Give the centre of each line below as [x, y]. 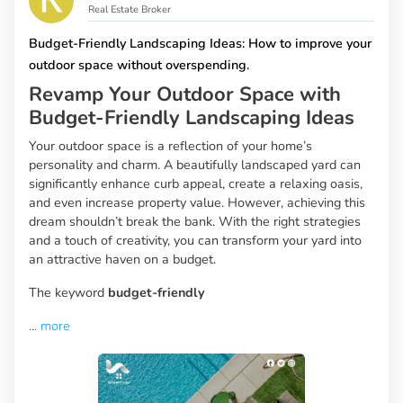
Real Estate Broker [130, 10]
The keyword [68, 293]
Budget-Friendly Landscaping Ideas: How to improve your [200, 44]
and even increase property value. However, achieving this [197, 203]
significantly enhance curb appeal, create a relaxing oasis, [196, 184]
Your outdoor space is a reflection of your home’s [170, 146]
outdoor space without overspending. [139, 65]
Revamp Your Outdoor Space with [185, 95]
